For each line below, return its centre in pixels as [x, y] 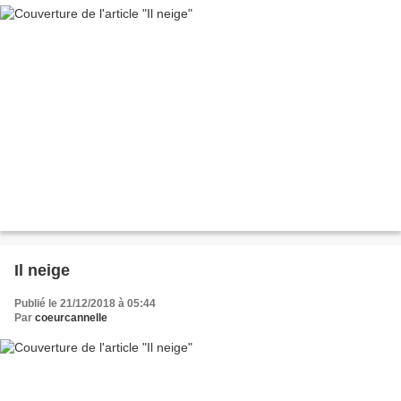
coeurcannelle [71, 317]
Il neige [42, 270]
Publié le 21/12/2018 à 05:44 [85, 303]
